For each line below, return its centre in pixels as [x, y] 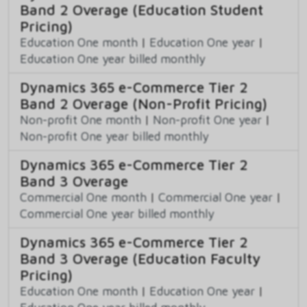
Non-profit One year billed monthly [114, 136]
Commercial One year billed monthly [117, 213]
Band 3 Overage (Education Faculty [140, 258]
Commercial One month [83, 197]
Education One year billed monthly [113, 58]
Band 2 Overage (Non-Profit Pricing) [144, 103]
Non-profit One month [81, 119]
